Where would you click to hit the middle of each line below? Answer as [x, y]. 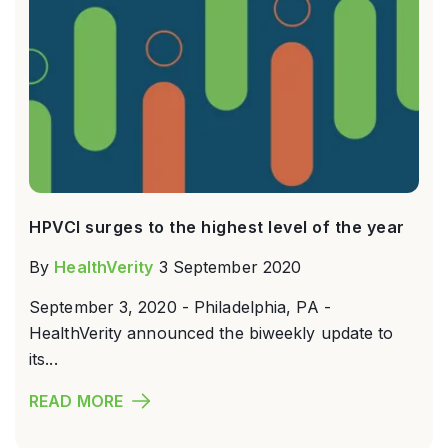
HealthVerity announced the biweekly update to [211, 332]
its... [43, 358]
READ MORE [76, 400]
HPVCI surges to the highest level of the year [217, 226]
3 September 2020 [230, 266]
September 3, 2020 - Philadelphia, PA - [180, 306]
